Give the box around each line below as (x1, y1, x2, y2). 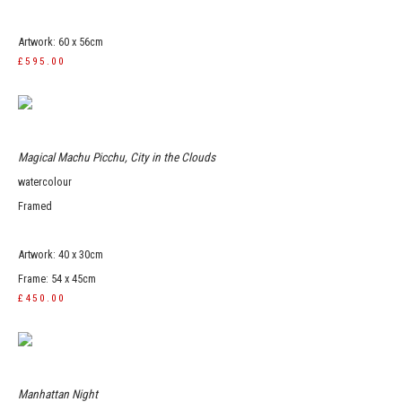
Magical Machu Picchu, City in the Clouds (18, 150, 215, 164)
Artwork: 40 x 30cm (18, 248, 103, 261)
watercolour (18, 175, 72, 188)
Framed (18, 199, 52, 213)
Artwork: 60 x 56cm (18, 35, 103, 48)
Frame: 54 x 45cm (18, 272, 96, 285)
